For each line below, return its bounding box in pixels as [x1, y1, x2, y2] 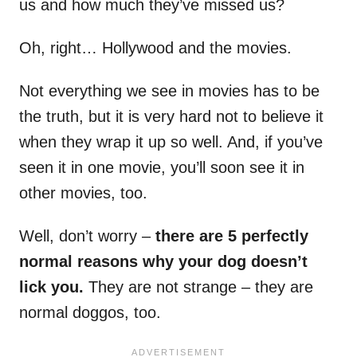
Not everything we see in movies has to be [19, 82, 320, 100]
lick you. [19, 278, 88, 296]
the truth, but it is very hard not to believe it [19, 108, 324, 126]
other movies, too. [19, 184, 147, 202]
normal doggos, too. [19, 304, 161, 322]
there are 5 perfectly [155, 227, 308, 245]
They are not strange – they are [88, 278, 313, 296]
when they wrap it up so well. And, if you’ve [19, 133, 323, 151]
